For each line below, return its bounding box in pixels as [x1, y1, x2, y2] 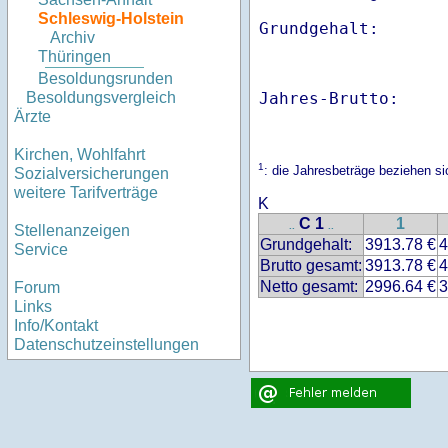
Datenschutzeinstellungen [14, 336, 199, 354]
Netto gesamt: [260, 278, 358, 296]
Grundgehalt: [260, 236, 352, 254]
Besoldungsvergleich [26, 89, 176, 107]
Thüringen [38, 48, 111, 66]
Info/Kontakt [14, 317, 98, 335]
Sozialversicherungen [14, 165, 169, 183]
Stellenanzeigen [14, 222, 130, 240]
